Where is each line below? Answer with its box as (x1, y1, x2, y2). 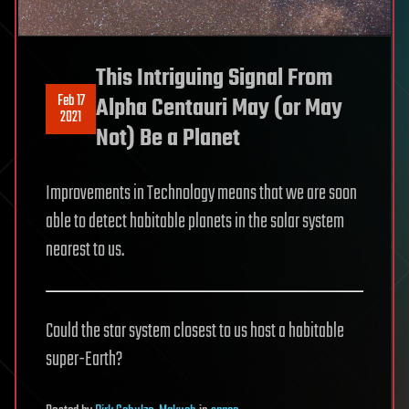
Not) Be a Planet (96, 121, 240, 158)
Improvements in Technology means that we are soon (46, 178, 357, 210)
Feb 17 (57, 89, 85, 113)
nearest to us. (46, 235, 124, 267)
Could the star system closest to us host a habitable (46, 316, 344, 348)
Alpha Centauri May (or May (96, 90, 342, 128)
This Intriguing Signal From (96, 60, 332, 98)
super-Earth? (46, 344, 122, 376)
